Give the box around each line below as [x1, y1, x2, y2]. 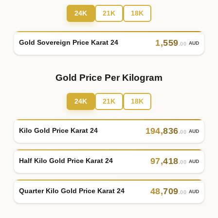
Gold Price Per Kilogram [55, 72, 163, 83]
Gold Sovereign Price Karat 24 [19, 38, 118, 47]
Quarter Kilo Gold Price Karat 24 [19, 187, 125, 195]
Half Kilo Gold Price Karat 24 [19, 157, 113, 165]
